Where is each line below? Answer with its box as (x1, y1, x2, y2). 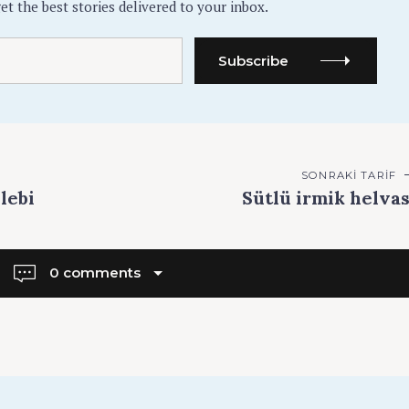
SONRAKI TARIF (301, 168, 396, 182)
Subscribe (217, 51, 288, 69)
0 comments (48, 263, 144, 281)
